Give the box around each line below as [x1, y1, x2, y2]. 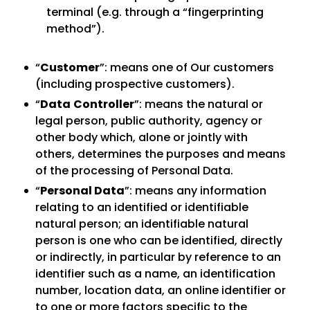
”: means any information [125, 183, 266, 199]
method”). [46, 21, 104, 37]
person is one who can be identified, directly [35, 232, 282, 248]
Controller [73, 96, 134, 112]
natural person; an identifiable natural [35, 216, 248, 232]
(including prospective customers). [35, 76, 235, 92]
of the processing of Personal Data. [35, 163, 233, 179]
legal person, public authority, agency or [35, 113, 262, 129]
